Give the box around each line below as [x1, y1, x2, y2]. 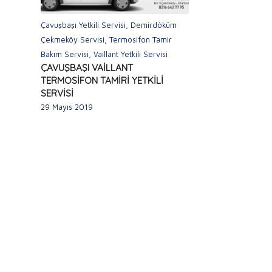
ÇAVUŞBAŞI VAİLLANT [41, 61, 133, 73]
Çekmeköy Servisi [41, 35, 104, 44]
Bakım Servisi [41, 49, 89, 59]
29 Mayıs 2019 [41, 102, 93, 112]
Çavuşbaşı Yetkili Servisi [41, 20, 126, 30]
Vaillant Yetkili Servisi [93, 49, 168, 59]
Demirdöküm [131, 20, 177, 30]
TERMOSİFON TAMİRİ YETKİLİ [41, 74, 163, 86]
